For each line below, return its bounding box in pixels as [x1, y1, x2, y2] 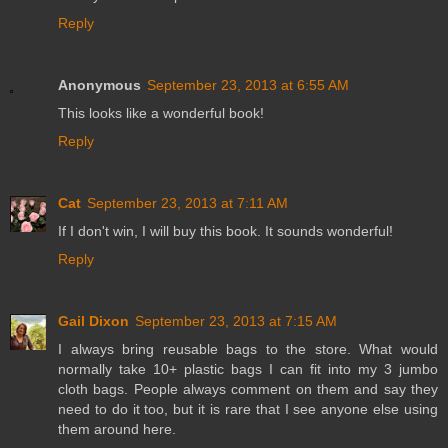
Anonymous [58, 76, 141, 93]
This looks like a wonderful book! [58, 104, 264, 121]
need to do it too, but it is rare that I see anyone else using [58, 400, 438, 417]
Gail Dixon [58, 312, 129, 329]
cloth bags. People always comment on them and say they [58, 380, 438, 397]
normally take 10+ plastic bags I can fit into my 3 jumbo [58, 360, 438, 377]
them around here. [58, 420, 176, 437]
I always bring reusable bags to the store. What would [58, 340, 438, 357]
